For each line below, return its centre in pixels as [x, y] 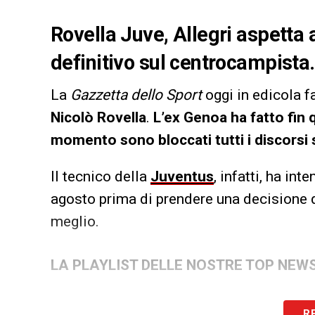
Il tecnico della [101, 176]
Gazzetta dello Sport [136, 95]
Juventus [182, 176]
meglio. [75, 221]
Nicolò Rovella [98, 117]
